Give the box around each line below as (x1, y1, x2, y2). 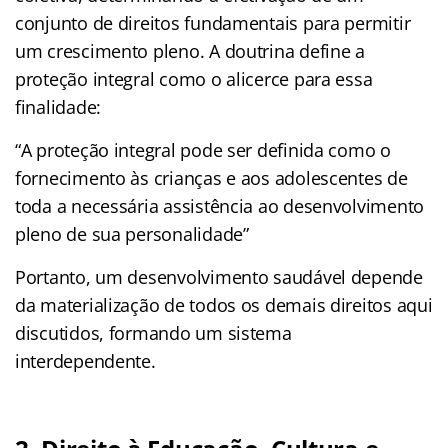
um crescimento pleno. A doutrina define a (15, 38, 365, 63)
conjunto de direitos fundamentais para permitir (15, 10, 411, 35)
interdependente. (15, 348, 156, 373)
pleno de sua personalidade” (15, 221, 254, 246)
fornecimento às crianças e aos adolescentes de (15, 165, 408, 190)
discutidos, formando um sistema (15, 320, 292, 345)
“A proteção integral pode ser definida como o (15, 137, 391, 162)
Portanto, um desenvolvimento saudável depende (15, 264, 423, 289)
